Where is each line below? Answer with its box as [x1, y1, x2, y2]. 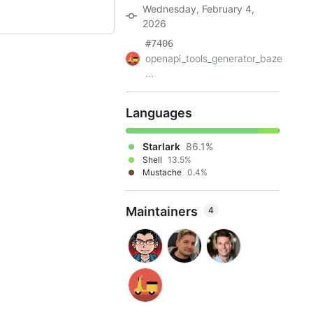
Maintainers [126, 204, 198, 219]
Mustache [143, 167, 182, 177]
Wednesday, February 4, [143, 3, 254, 15]
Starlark [143, 140, 180, 152]
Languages [126, 105, 192, 120]
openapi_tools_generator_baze [145, 52, 282, 64]
